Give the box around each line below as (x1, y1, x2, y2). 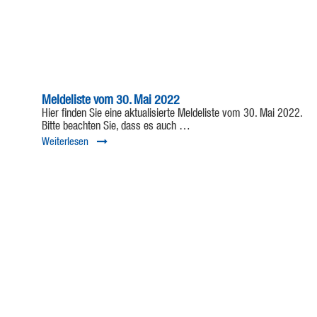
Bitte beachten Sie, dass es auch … (42, 121, 190, 133)
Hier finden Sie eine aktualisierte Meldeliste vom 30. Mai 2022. (42, 108, 302, 120)
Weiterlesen (42, 137, 88, 148)
